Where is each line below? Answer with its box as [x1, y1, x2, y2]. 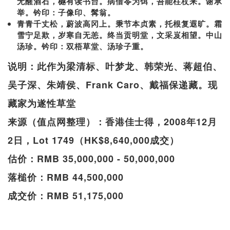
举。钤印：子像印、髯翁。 [17, 6, 116, 18]
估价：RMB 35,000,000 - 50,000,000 [8, 151, 175, 165]
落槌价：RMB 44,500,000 [8, 170, 124, 184]
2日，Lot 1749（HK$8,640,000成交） [8, 133, 179, 147]
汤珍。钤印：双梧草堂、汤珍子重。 [17, 40, 148, 52]
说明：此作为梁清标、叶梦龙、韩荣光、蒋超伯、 [8, 59, 222, 73]
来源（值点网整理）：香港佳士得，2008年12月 [8, 114, 217, 128]
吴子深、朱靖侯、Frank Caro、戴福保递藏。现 [8, 78, 218, 91]
